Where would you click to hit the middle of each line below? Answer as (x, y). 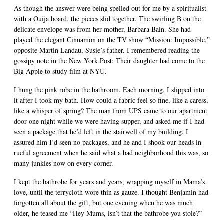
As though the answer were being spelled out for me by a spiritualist (110, 8)
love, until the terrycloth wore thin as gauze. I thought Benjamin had (111, 192)
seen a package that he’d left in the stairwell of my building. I (101, 132)
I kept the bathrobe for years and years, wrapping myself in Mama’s (109, 182)
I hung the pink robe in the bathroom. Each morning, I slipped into (109, 90)
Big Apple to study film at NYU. (60, 71)
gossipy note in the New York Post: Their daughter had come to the (109, 61)
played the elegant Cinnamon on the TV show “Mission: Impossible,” (112, 40)
